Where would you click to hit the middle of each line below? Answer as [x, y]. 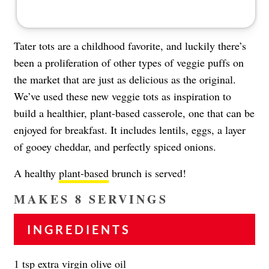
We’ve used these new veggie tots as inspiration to [122, 96]
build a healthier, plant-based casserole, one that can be [134, 113]
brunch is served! [147, 173]
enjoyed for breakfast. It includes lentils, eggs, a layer [130, 129]
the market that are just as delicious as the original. [125, 79]
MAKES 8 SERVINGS [91, 199]
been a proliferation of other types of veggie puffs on [129, 62]
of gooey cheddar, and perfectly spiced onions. [115, 146]
